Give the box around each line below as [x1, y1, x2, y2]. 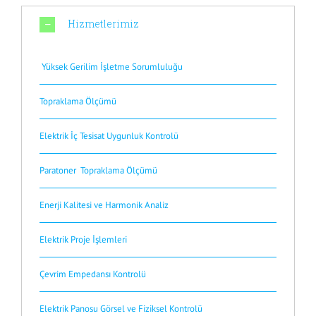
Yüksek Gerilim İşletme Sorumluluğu [42, 61, 183, 73]
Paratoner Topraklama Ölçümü [39, 164, 157, 177]
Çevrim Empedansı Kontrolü [39, 268, 146, 281]
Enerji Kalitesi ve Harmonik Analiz [39, 199, 169, 212]
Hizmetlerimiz [68, 17, 139, 31]
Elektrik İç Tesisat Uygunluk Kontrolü [39, 130, 178, 142]
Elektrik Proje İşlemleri [39, 233, 127, 246]
